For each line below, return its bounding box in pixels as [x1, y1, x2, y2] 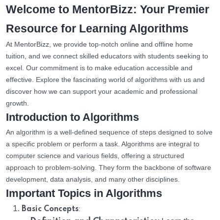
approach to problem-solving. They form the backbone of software [6, 164, 211, 172]
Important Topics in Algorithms [6, 187, 162, 200]
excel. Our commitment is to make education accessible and [6, 64, 192, 72]
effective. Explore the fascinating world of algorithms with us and [6, 76, 205, 84]
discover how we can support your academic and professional [6, 87, 197, 96]
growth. [6, 99, 29, 108]
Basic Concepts [22, 205, 79, 214]
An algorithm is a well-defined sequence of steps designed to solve [6, 128, 213, 137]
